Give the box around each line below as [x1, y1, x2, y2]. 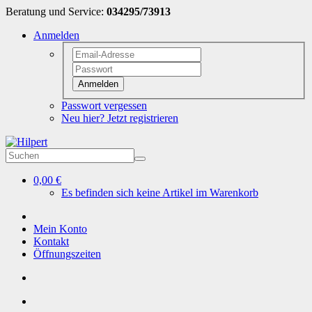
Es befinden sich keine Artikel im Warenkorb [61, 186, 258, 198]
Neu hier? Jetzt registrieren [61, 111, 178, 124]
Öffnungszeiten [33, 247, 101, 260]
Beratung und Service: [6, 6, 107, 17]
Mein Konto [33, 222, 87, 235]
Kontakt [33, 235, 69, 247]
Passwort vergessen [61, 99, 147, 111]
